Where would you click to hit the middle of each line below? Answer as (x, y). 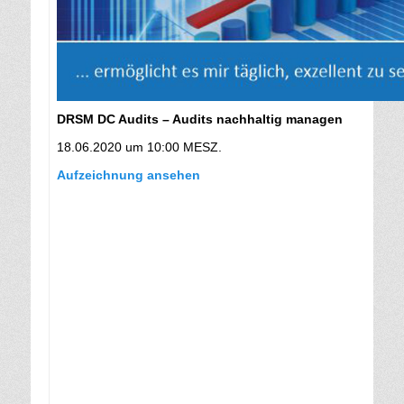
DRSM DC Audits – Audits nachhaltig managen (200, 119)
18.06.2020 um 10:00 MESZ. (139, 147)
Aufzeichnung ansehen (129, 175)
